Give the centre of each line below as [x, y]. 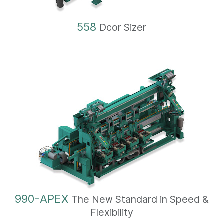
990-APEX [43, 198]
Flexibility [111, 212]
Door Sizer [123, 27]
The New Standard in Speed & [140, 199]
